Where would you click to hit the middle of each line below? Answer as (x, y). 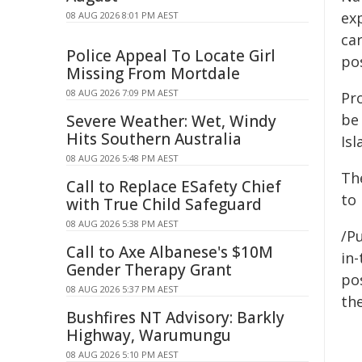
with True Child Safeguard (164, 204)
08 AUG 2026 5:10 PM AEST (122, 354)
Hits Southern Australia (154, 139)
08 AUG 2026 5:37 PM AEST (122, 289)
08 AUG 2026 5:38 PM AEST (122, 223)
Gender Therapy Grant (149, 270)
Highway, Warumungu (149, 335)
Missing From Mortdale (153, 74)
